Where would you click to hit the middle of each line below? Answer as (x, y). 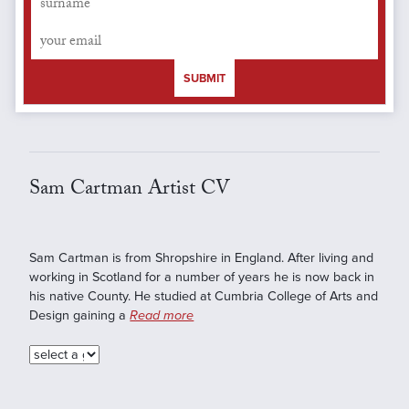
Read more (162, 315)
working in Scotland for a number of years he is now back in (202, 277)
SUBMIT (204, 78)
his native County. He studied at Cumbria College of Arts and (204, 296)
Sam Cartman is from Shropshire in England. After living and (202, 257)
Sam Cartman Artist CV (130, 190)
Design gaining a (80, 315)
